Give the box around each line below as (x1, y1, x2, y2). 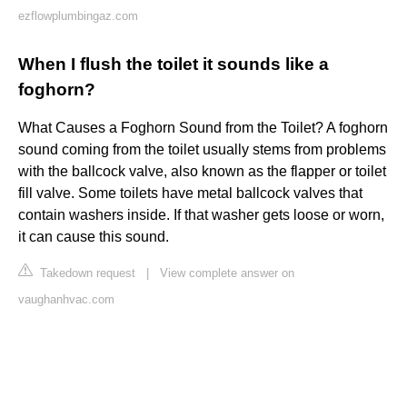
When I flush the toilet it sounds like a (18, 55, 329, 74)
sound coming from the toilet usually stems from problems (18, 142, 386, 158)
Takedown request (36, 266, 135, 281)
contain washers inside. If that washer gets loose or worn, (18, 207, 384, 223)
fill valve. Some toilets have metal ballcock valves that (18, 185, 362, 202)
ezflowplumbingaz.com (18, 9, 138, 24)
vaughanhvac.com (18, 293, 114, 307)
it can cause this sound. (18, 229, 169, 245)
